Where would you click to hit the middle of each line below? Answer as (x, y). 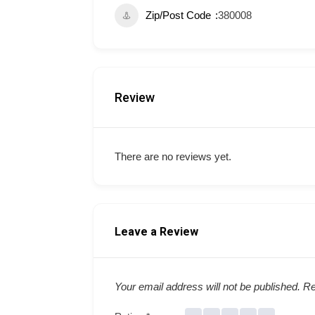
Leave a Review (156, 232)
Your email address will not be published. (207, 287)
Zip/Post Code (178, 15)
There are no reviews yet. (173, 156)
